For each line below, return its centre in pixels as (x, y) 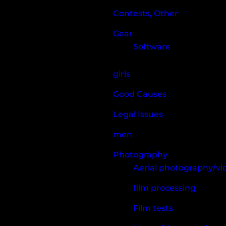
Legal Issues (138, 114)
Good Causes (140, 94)
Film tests (153, 208)
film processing (164, 188)
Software (152, 46)
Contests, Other (146, 13)
